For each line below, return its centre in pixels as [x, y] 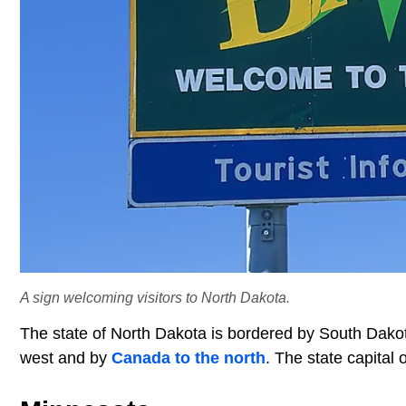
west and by [66, 358]
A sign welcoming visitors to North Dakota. [155, 297]
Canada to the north [188, 358]
